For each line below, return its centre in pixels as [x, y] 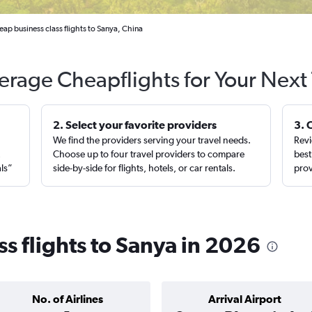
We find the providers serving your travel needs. [152, 140]
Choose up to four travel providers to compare [149, 154]
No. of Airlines [67, 299]
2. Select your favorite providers [135, 125]
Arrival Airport [245, 299]
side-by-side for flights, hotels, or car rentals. [145, 168]
